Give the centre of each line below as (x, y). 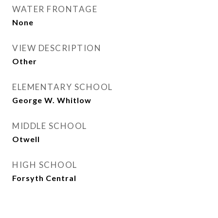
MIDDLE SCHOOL (50, 126)
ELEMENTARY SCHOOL (63, 87)
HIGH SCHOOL (45, 165)
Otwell (26, 139)
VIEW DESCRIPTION (57, 48)
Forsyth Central (44, 178)
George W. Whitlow (52, 100)
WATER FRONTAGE (55, 9)
